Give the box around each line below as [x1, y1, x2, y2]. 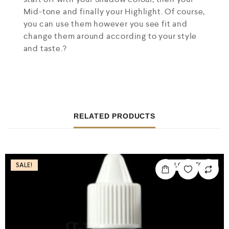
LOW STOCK [174, 161, 213, 170]
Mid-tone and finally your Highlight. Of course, [23, 6, 205, 17]
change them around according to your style [23, 31, 197, 42]
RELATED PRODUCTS [74, 112, 155, 121]
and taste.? [23, 43, 67, 54]
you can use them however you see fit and [23, 18, 188, 30]
